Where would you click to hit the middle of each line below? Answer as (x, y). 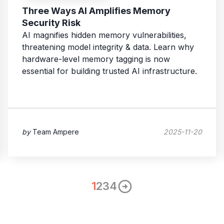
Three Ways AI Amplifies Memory (96, 11)
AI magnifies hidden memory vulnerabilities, (104, 35)
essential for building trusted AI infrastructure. (109, 71)
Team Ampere (56, 131)
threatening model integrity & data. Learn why (108, 47)
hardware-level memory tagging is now (96, 59)
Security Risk (51, 23)
